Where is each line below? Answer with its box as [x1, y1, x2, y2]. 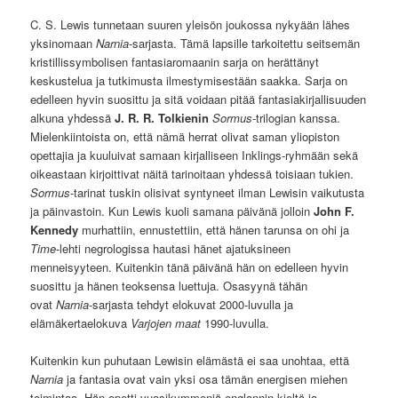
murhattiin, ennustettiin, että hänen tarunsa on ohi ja [78, 221, 350, 239]
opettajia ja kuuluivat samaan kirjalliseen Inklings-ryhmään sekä [30, 147, 359, 164]
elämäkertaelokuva [30, 314, 131, 332]
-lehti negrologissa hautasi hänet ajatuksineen [56, 240, 291, 258]
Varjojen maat [131, 314, 202, 332]
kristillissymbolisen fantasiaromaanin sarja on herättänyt [30, 53, 320, 71]
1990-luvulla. [201, 314, 270, 332]
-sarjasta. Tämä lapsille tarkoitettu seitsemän [129, 35, 361, 52]
